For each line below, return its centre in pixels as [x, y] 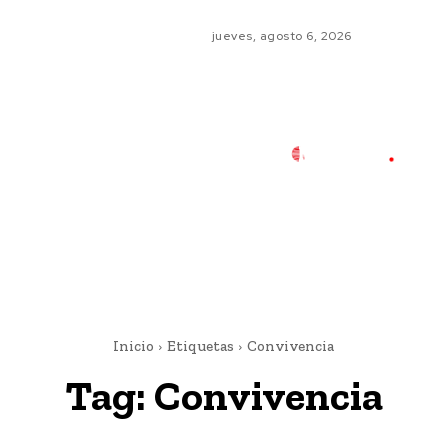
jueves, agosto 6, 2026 [281, 36]
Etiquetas [200, 346]
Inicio [133, 346]
